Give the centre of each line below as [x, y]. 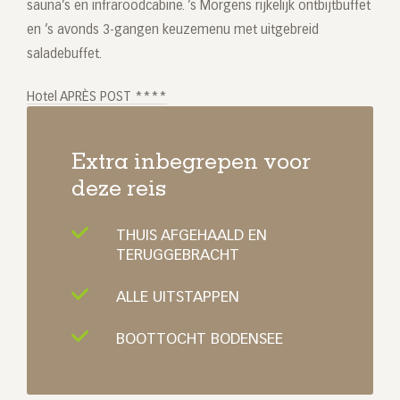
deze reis [119, 191]
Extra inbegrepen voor [191, 164]
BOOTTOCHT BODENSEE [200, 340]
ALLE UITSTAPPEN [178, 298]
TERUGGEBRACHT [178, 256]
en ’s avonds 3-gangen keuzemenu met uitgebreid [173, 31]
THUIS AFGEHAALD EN [192, 237]
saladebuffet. [64, 55]
